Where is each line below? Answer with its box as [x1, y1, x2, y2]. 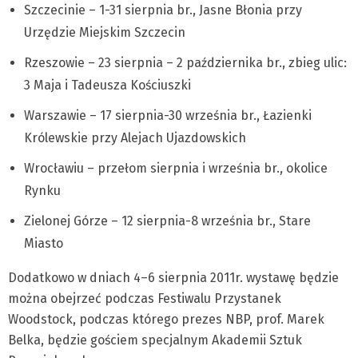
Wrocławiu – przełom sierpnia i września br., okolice [24, 161, 328, 176]
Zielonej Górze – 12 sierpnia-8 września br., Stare [24, 213, 311, 229]
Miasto [24, 236, 63, 251]
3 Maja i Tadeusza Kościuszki [24, 78, 191, 93]
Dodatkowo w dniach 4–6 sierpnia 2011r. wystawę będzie [8, 270, 339, 285]
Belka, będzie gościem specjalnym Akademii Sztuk [8, 332, 302, 348]
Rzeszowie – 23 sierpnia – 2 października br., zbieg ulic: [24, 55, 347, 70]
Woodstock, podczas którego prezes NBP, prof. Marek [8, 312, 324, 327]
